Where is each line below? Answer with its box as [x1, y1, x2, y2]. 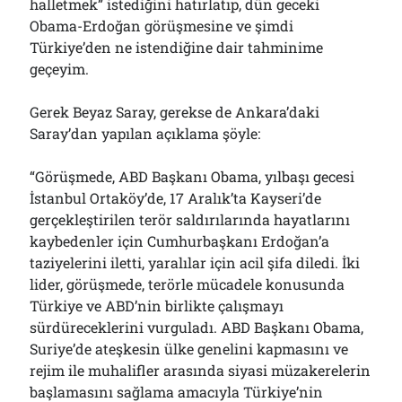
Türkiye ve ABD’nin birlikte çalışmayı [30, 296, 284, 315]
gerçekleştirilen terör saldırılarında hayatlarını [30, 210, 351, 229]
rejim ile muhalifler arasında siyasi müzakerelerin [30, 361, 371, 380]
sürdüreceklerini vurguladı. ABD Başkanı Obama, [30, 318, 364, 336]
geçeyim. [30, 59, 90, 78]
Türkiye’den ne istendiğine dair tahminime [30, 38, 324, 57]
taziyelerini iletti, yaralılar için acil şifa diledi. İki [30, 253, 361, 272]
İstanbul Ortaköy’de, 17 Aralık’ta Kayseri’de [30, 188, 322, 207]
